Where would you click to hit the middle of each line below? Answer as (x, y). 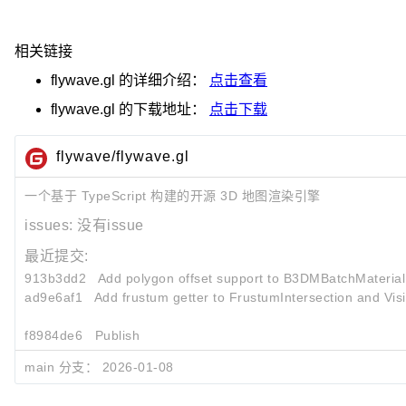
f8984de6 (53, 335)
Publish (117, 335)
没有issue (111, 225)
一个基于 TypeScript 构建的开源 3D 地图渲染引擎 (173, 195)
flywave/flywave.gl (123, 156)
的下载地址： (162, 109)
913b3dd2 (55, 278)
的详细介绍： (162, 80)
